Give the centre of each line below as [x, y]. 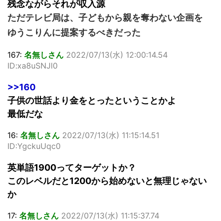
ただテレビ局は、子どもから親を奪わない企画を [105, 17]
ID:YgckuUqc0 [34, 146]
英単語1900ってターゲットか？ [72, 167]
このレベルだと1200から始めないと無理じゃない [107, 181]
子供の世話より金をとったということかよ [92, 100]
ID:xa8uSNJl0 [33, 65]
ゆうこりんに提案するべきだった [74, 32]
